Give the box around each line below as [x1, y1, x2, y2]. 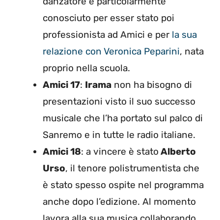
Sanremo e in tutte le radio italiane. [43, 129, 195, 141]
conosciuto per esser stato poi [43, 12, 174, 24]
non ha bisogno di [111, 79, 192, 91]
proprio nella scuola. [43, 62, 130, 74]
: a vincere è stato [81, 146, 159, 158]
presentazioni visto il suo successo [43, 96, 195, 108]
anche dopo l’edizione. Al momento [43, 196, 196, 208]
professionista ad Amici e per [43, 29, 169, 41]
